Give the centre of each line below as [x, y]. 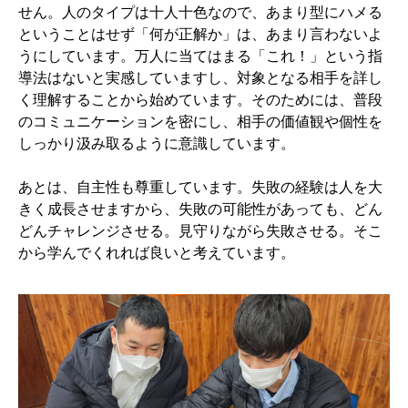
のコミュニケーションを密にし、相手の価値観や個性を [200, 121]
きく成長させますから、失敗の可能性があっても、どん [200, 209]
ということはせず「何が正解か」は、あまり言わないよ [200, 34]
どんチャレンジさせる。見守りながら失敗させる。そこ [200, 230]
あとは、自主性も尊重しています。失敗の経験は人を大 [200, 187]
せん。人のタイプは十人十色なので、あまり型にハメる [200, 12]
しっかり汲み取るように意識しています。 [157, 143]
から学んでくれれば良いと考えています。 [157, 252]
